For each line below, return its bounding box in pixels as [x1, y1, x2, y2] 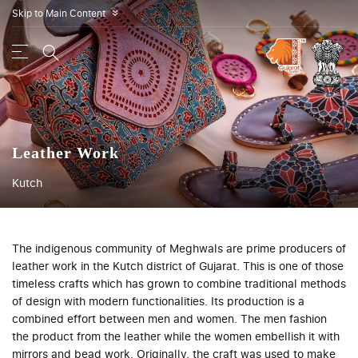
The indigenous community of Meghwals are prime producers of [12, 241, 346, 256]
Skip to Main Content [12, 6, 108, 20]
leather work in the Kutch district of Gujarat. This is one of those [12, 258, 344, 273]
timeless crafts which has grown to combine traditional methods [12, 276, 346, 291]
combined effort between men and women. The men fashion [12, 311, 327, 326]
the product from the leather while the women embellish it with [12, 328, 340, 344]
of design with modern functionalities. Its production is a [12, 293, 304, 308]
